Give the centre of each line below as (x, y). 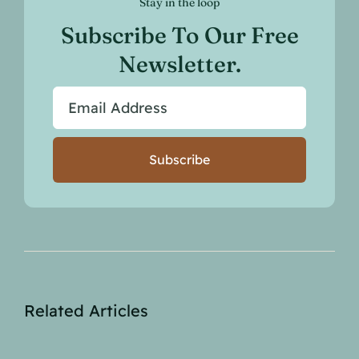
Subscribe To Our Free (179, 36)
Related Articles (86, 311)
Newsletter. (179, 65)
